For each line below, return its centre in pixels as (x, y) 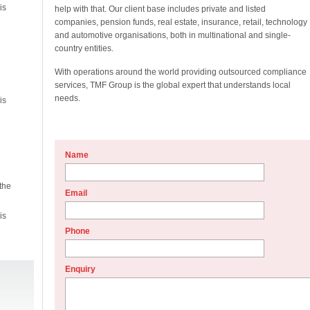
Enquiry (80, 269)
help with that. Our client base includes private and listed (160, 9)
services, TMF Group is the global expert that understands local (172, 85)
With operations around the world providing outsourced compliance (180, 72)
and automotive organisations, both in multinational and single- (172, 35)
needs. (67, 98)
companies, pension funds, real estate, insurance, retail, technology (181, 22)
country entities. (84, 48)
